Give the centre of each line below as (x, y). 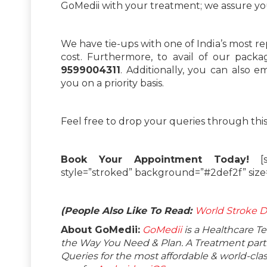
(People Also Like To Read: (128, 210)
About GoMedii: (100, 229)
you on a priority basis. (112, 83)
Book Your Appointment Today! (155, 159)
